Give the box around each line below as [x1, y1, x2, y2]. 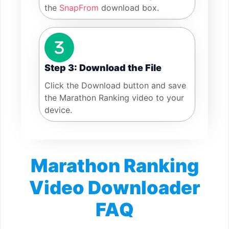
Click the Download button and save [44, 80, 186, 91]
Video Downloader [29, 176, 200, 199]
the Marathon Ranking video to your [44, 93, 184, 103]
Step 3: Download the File [44, 62, 162, 74]
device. [44, 105, 72, 116]
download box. [99, 3, 159, 13]
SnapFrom [59, 3, 99, 13]
